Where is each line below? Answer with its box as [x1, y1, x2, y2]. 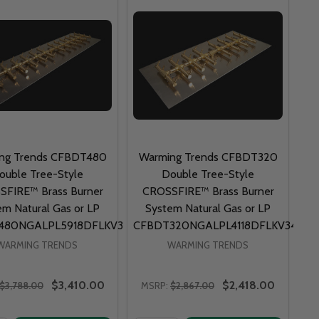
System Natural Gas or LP [145, 201, 271, 215]
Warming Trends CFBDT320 [138, 150, 278, 164]
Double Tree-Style [162, 167, 254, 181]
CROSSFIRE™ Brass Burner [142, 184, 274, 198]
